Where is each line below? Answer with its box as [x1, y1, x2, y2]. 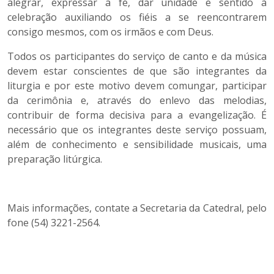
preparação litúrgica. [7, 152, 102, 166]
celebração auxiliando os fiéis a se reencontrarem [7, 10, 267, 24]
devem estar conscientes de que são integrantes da [7, 64, 267, 78]
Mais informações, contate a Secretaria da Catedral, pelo [7, 201, 267, 215]
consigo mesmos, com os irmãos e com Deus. [7, 25, 213, 39]
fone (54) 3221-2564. [7, 216, 100, 229]
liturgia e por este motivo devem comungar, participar [7, 79, 267, 92]
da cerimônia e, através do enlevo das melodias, [7, 94, 267, 107]
